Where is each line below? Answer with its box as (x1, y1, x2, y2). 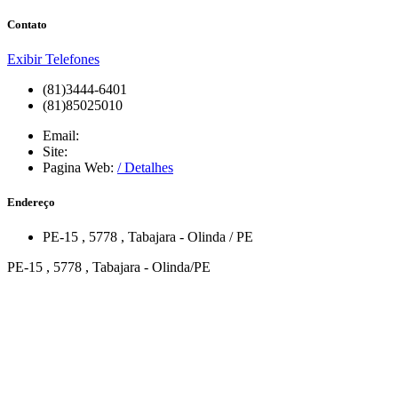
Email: (43, 127, 79, 143)
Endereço (7, 195, 55, 209)
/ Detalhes (117, 159, 173, 175)
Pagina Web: (43, 159, 117, 175)
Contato (7, 17, 47, 31)
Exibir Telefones (7, 51, 99, 67)
